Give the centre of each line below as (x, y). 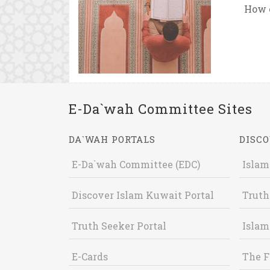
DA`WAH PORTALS (112, 139)
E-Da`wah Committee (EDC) (136, 164)
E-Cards (90, 256)
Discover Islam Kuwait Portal (143, 195)
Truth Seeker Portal (119, 226)
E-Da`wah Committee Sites (161, 109)
